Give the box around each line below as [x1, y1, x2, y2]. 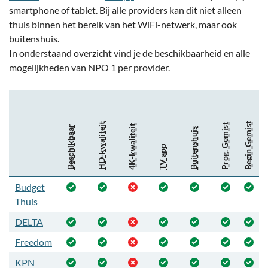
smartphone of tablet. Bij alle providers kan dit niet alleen [9, 4, 242, 16]
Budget [15, 181, 45, 193]
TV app [157, 144, 167, 170]
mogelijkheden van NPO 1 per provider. [9, 62, 170, 73]
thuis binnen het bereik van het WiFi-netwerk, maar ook [9, 19, 237, 30]
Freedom [15, 236, 52, 248]
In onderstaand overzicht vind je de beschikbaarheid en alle [9, 47, 250, 59]
